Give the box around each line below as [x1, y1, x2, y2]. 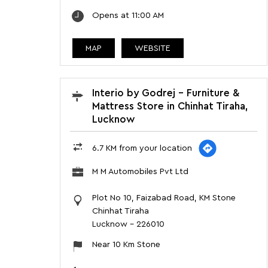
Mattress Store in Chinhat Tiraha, [92, 101, 248, 112]
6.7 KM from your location [92, 144, 192, 153]
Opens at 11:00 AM [92, 11, 164, 20]
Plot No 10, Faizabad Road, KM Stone [92, 194, 236, 203]
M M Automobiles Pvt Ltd [92, 167, 188, 176]
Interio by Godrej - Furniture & [92, 88, 239, 99]
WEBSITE [134, 44, 170, 53]
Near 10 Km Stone [92, 240, 160, 249]
